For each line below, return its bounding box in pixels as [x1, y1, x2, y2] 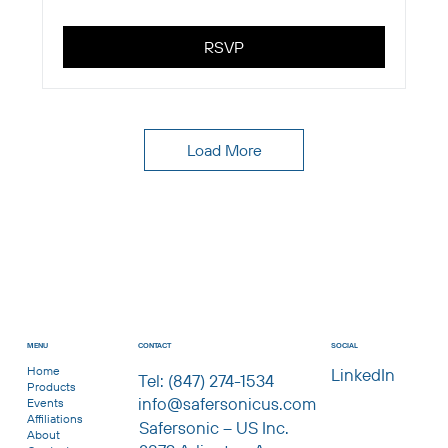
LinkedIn [331, 364, 396, 386]
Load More [186, 139, 262, 160]
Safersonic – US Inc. [138, 416, 289, 438]
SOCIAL [331, 341, 359, 351]
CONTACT [138, 340, 172, 350]
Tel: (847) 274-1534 [138, 370, 275, 392]
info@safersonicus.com [138, 392, 317, 414]
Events [26, 394, 64, 410]
